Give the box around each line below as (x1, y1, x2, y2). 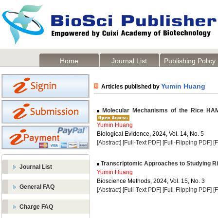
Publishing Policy (164, 57, 216, 65)
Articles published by (98, 83, 161, 90)
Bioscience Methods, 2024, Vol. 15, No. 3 (97, 178, 205, 184)
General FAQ (19, 183, 54, 190)
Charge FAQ (19, 203, 53, 210)
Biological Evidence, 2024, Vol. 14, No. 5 (97, 130, 204, 137)
